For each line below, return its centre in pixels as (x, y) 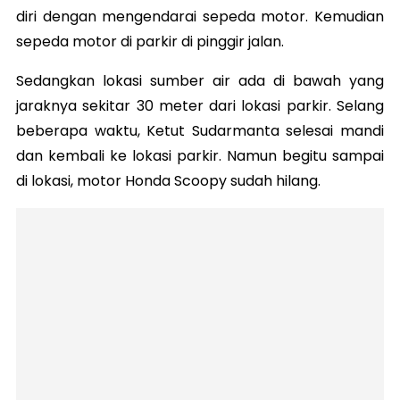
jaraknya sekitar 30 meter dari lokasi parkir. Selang (200, 106)
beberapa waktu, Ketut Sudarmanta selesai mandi (200, 131)
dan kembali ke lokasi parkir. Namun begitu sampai (200, 156)
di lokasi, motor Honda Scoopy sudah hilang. (170, 181)
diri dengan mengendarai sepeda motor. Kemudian (200, 17)
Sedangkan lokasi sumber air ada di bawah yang (200, 81)
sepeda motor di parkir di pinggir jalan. (152, 42)
